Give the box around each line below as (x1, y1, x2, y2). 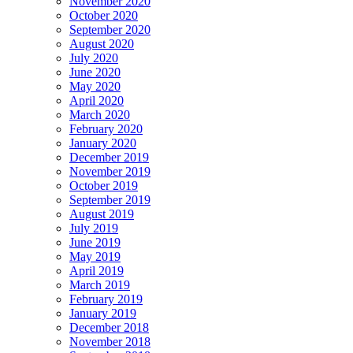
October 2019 (69, 178, 138, 192)
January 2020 (69, 136, 136, 150)
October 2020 (69, 8, 138, 22)
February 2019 (69, 292, 143, 306)
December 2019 (69, 150, 149, 164)
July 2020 (69, 50, 118, 65)
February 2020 (69, 121, 143, 136)
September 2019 (69, 192, 150, 206)
